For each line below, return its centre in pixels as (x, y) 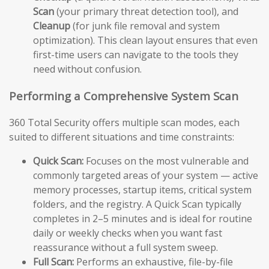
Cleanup (52, 26)
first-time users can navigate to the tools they (136, 55)
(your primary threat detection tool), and (146, 11)
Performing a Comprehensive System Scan (124, 95)
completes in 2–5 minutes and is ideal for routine (143, 219)
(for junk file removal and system (145, 26)
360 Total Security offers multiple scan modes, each (124, 123)
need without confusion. (87, 69)
